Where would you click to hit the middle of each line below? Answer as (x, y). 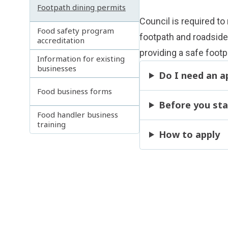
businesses (57, 68)
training (52, 124)
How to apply (189, 135)
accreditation (61, 40)
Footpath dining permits (82, 7)
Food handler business (78, 114)
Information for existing (81, 58)
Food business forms (75, 91)
